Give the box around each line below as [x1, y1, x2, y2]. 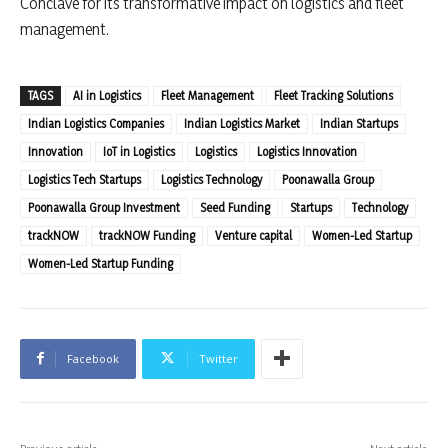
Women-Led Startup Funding [28, 255, 173, 271]
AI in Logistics [73, 87, 141, 103]
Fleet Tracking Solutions [274, 87, 393, 103]
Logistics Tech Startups [28, 171, 141, 187]
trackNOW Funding [99, 227, 195, 243]
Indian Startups [320, 115, 398, 131]
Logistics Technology [161, 171, 262, 187]
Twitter [199, 350, 238, 366]
